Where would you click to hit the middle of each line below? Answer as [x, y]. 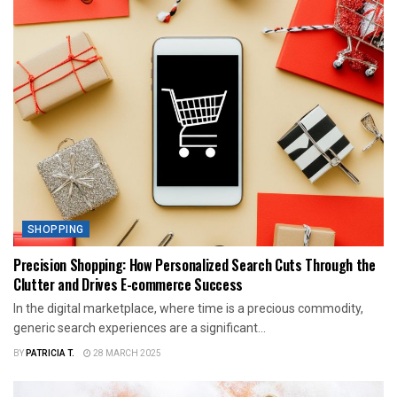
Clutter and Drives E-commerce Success [128, 284]
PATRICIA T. [50, 353]
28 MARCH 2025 [126, 353]
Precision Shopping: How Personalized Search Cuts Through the [195, 265]
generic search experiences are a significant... [140, 327]
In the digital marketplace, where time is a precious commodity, [188, 308]
